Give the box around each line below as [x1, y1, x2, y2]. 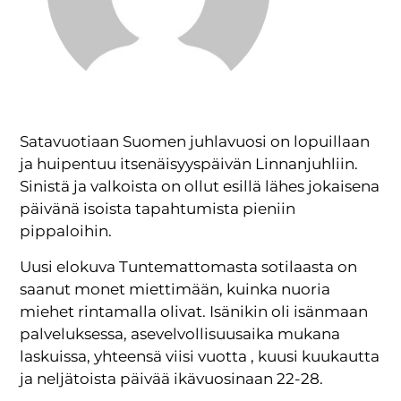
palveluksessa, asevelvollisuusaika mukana [20, 324, 341, 343]
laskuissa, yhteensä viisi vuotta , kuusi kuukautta [20, 346, 380, 365]
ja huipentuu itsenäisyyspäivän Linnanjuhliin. [20, 155, 359, 174]
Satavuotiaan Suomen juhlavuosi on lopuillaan [20, 132, 371, 151]
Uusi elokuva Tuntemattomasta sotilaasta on [20, 257, 358, 276]
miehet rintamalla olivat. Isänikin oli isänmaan [20, 302, 369, 320]
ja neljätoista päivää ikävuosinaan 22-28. [20, 369, 324, 388]
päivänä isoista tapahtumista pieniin [20, 200, 296, 218]
